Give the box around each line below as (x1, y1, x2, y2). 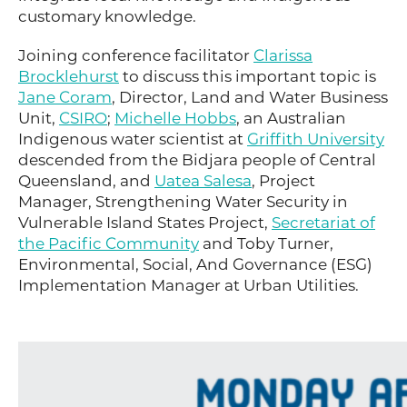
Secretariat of (272, 213, 375, 233)
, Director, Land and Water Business (112, 88, 388, 107)
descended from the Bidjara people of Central (18, 151, 376, 170)
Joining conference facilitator (18, 46, 253, 65)
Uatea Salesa (154, 172, 252, 191)
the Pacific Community (18, 234, 199, 253)
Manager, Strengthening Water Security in (18, 193, 348, 212)
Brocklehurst (18, 67, 119, 86)
